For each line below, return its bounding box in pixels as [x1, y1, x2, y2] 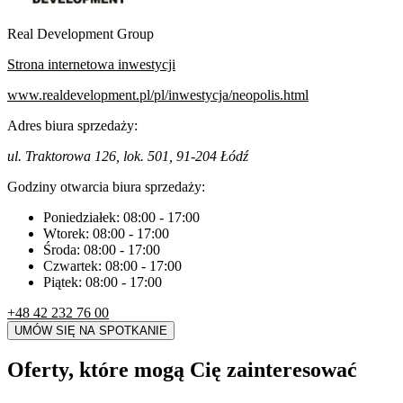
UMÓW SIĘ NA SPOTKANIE [14, 323, 167, 337]
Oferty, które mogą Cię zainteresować [7, 357, 357, 381]
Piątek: [43, 273, 85, 290]
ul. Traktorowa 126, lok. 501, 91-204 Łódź [7, 148, 248, 164]
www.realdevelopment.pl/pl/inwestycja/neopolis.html [7, 86, 309, 103]
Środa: [43, 241, 84, 257]
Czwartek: [43, 257, 105, 273]
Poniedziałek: [43, 209, 123, 225]
